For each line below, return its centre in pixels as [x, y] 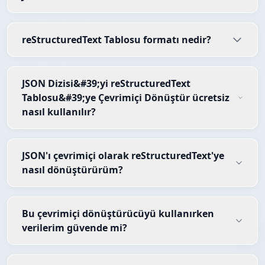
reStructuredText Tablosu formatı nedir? [117, 40]
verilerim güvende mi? [75, 228]
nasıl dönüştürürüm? [72, 170]
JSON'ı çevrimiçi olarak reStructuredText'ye [123, 156]
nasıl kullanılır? [59, 112]
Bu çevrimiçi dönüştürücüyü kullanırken [118, 214]
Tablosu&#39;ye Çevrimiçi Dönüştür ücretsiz [126, 98]
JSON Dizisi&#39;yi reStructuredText [106, 84]
